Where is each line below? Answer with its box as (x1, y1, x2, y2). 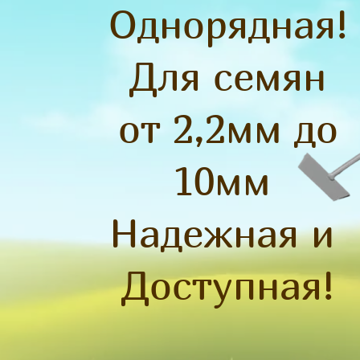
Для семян (129, 51, 326, 100)
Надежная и (109, 208, 346, 256)
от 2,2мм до (117, 104, 338, 152)
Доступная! (121, 260, 334, 309)
